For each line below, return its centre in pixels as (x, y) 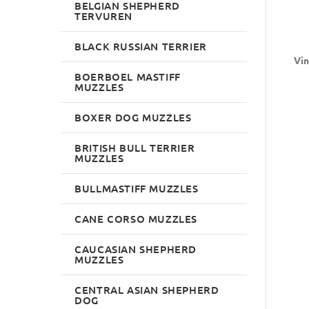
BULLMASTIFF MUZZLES (137, 188)
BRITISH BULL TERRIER (135, 147)
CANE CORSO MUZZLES (136, 218)
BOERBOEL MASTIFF (128, 76)
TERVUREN (104, 16)
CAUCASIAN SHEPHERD (136, 249)
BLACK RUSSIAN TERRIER (141, 46)
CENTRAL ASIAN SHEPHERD (147, 289)
